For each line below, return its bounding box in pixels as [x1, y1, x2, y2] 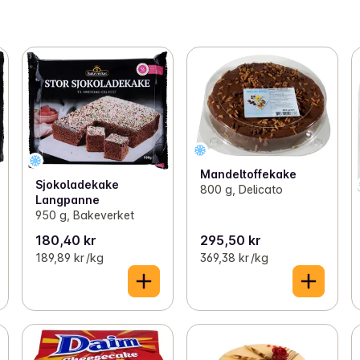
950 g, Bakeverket [35, 207, 134, 222]
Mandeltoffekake [199, 166, 297, 181]
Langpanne [35, 192, 100, 207]
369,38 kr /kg [199, 250, 268, 264]
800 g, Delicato [199, 182, 283, 196]
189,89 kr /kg [35, 250, 104, 264]
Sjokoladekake [35, 177, 119, 191]
